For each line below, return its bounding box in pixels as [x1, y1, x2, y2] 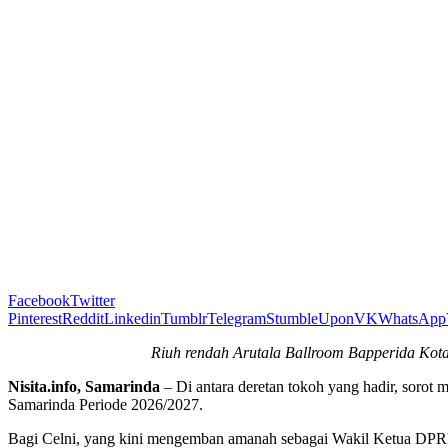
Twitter [70, 291, 115, 309]
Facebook [8, 291, 70, 309]
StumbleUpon [266, 309, 354, 327]
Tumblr [161, 309, 207, 327]
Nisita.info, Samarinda [8, 377, 164, 395]
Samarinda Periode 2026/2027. [8, 395, 203, 413]
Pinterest [8, 309, 62, 327]
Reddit [62, 309, 104, 327]
